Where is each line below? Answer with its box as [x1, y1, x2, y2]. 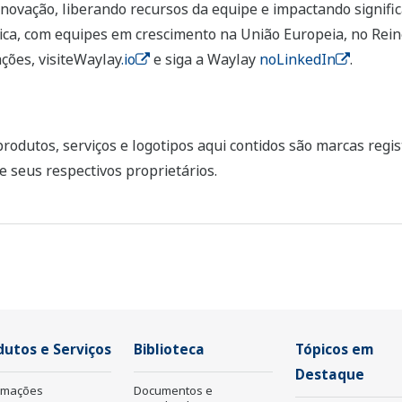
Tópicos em [295, 340, 374, 360]
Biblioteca [134, 340, 205, 360]
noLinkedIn [258, 49, 336, 70]
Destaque [295, 365, 364, 385]
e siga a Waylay [149, 49, 259, 70]
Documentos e [134, 382, 213, 399]
